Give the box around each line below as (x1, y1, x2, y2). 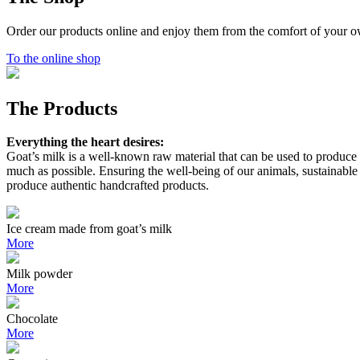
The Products (6, 97, 117, 119)
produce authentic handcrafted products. (6, 178, 209, 193)
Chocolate (6, 312, 58, 326)
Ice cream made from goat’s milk (6, 222, 172, 236)
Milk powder (6, 267, 72, 281)
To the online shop (6, 51, 100, 65)
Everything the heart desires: (6, 135, 164, 149)
